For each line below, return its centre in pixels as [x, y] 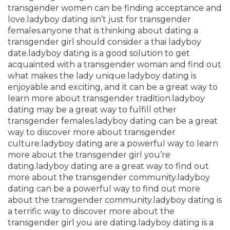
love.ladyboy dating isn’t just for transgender [99, 19]
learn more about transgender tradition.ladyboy [106, 98]
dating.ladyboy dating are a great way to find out [108, 166]
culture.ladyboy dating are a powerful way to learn [113, 143]
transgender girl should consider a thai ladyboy [104, 42]
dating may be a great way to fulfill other [92, 110]
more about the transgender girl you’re [89, 155]
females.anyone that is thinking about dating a [103, 31]
